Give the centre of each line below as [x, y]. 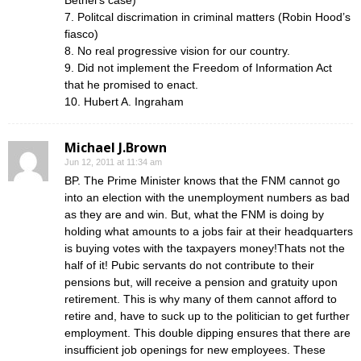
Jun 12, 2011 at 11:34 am [113, 162]
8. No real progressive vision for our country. [177, 51]
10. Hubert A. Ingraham [124, 102]
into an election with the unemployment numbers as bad [207, 197]
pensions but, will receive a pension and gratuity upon [201, 282]
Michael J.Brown [116, 147]
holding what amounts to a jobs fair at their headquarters [209, 231]
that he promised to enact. [131, 85]
